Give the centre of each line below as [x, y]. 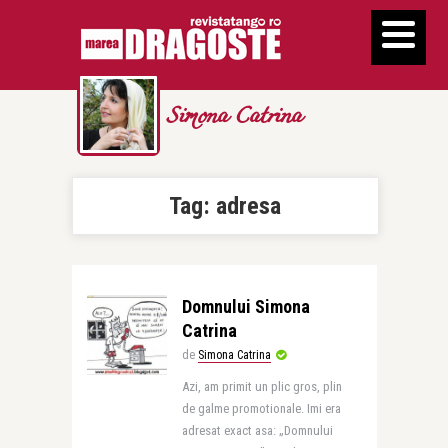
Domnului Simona [245, 306]
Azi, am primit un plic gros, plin [261, 386]
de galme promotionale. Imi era [261, 408]
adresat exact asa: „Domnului [257, 430]
